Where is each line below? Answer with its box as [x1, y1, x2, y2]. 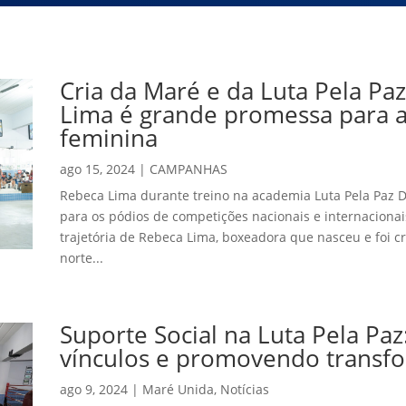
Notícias [219, 381, 269, 399]
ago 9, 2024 [59, 381, 128, 399]
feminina [59, 121, 158, 155]
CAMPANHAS [149, 160, 227, 179]
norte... [59, 249, 103, 267]
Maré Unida [141, 381, 214, 399]
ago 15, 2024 [59, 160, 135, 179]
